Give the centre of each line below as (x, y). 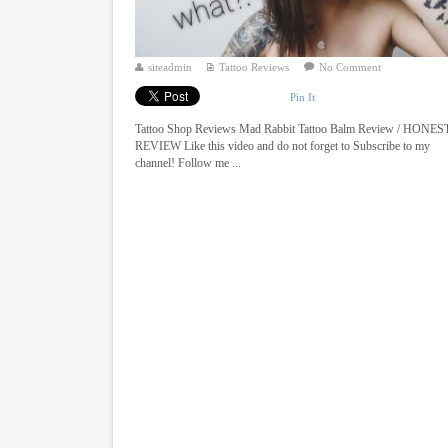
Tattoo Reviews (254, 67)
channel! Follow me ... (188, 162)
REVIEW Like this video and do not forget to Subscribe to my (283, 145)
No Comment (350, 67)
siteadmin (170, 67)
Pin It (303, 96)
